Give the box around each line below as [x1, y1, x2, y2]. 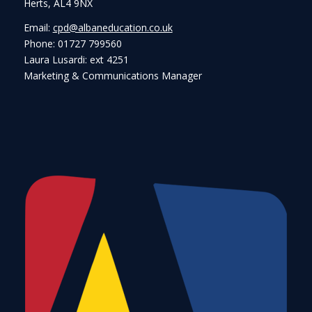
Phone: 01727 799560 [23, 37, 122, 51]
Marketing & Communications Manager [23, 69, 202, 83]
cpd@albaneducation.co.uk [52, 21, 173, 35]
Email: [23, 21, 53, 35]
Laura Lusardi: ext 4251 [23, 53, 129, 67]
